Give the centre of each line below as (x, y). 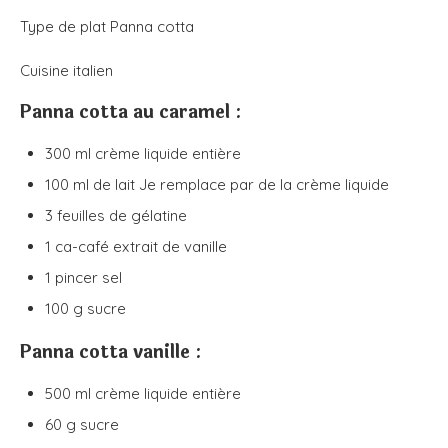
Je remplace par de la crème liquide (264, 185)
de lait (114, 185)
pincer (78, 278)
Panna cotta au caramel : (131, 112)
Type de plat (65, 27)
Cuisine (46, 71)
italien (93, 71)
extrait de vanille (170, 247)
